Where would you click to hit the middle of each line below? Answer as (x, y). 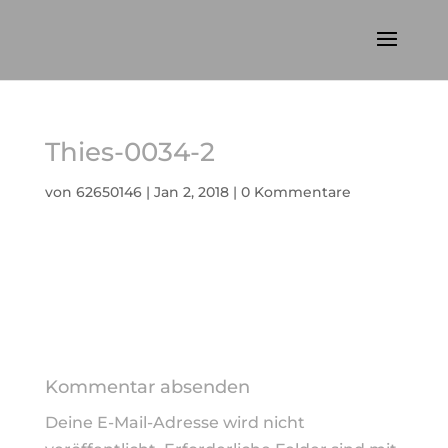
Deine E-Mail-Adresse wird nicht (174, 422)
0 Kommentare (295, 192)
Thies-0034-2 (129, 152)
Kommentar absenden (147, 387)
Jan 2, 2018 (191, 192)
